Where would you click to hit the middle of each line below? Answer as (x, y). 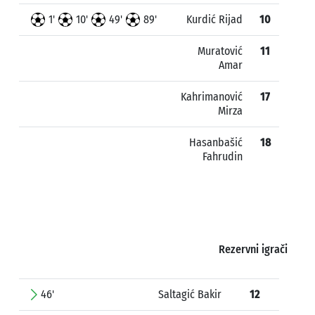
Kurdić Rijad (214, 19)
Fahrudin (223, 156)
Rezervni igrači (253, 249)
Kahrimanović (212, 97)
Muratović (220, 51)
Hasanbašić (216, 142)
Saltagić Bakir (190, 294)
